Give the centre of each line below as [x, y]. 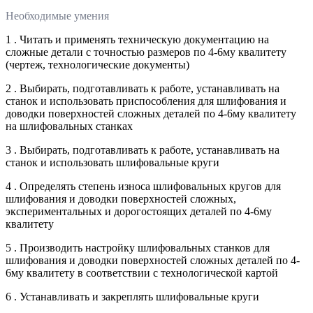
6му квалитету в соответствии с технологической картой [142, 272]
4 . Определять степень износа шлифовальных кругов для [143, 186]
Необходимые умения [57, 15]
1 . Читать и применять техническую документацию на [137, 39]
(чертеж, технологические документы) [97, 64]
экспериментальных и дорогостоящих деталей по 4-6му [139, 211]
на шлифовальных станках [69, 126]
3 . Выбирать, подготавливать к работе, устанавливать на [143, 150]
